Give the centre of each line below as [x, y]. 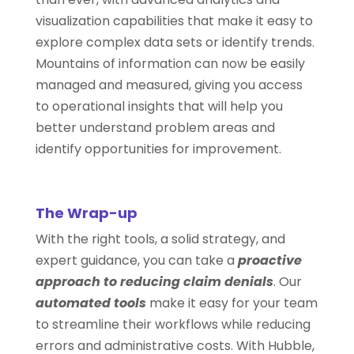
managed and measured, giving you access [169, 85]
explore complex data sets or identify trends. [175, 42]
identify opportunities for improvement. [158, 149]
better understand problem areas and [155, 128]
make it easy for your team [232, 303]
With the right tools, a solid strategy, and [160, 239]
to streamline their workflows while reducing [173, 324]
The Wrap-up [86, 213]
